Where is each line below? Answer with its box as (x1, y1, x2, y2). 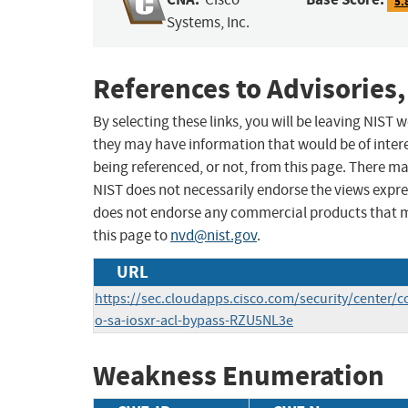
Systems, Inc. (167, 13, 250, 33)
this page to (93, 226, 170, 246)
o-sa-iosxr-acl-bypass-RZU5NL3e (95, 311, 293, 331)
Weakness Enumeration (93, 357, 384, 395)
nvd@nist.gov (170, 226, 257, 246)
